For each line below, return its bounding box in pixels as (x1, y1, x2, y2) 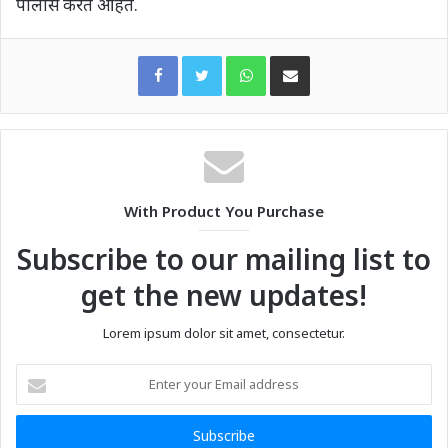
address (15, 426, 65, 445)
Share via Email (309, 45, 340, 64)
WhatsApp (265, 45, 327, 64)
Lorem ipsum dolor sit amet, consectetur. (103, 323, 345, 342)
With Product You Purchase (124, 200, 324, 221)
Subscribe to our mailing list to (17, 239, 431, 278)
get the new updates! (81, 275, 367, 314)
